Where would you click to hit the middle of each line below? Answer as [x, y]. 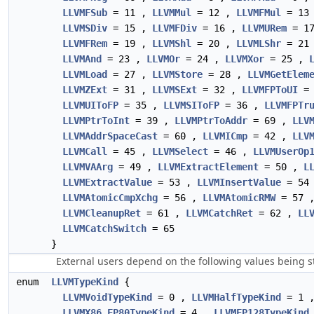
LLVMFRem [85, 43]
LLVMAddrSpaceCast [110, 136]
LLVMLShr [259, 43]
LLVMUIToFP [90, 105]
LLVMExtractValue [107, 182]
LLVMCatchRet [219, 213]
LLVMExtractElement [208, 167]
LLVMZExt [85, 90]
